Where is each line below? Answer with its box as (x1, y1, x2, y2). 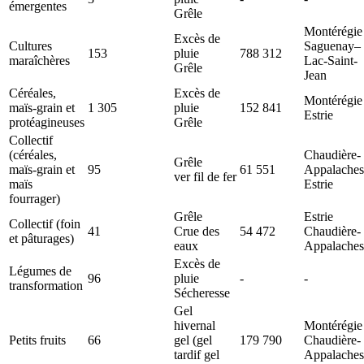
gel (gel (174, 332, 212, 347)
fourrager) (9, 191, 60, 206)
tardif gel (174, 347, 219, 362)
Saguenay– (304, 38, 361, 53)
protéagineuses (9, 115, 84, 129)
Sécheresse (174, 285, 230, 300)
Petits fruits (9, 332, 66, 347)
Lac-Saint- (304, 53, 357, 67)
